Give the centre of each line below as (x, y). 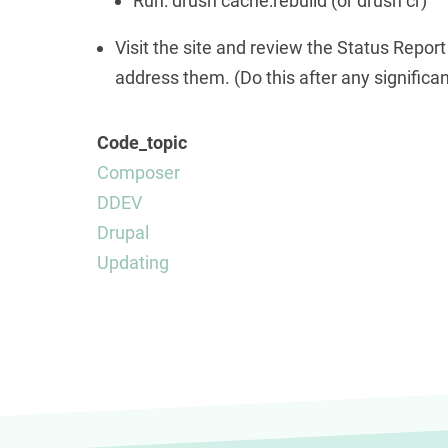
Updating (133, 263)
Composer (138, 173)
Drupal (123, 233)
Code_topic (142, 143)
